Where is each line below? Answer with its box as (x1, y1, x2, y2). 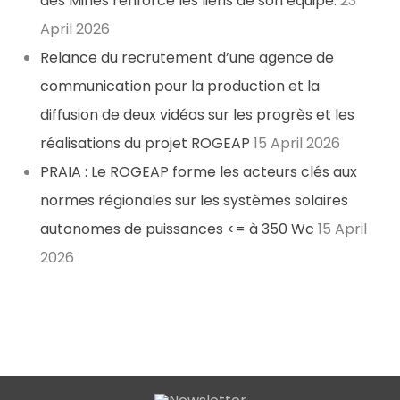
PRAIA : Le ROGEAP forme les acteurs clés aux (40, 162, 357, 183)
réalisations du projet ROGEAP (40, 133, 250, 154)
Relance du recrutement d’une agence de (40, 47, 334, 69)
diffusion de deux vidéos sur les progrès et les (40, 104, 354, 126)
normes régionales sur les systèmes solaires (40, 190, 348, 212)
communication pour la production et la (40, 76, 320, 97)
